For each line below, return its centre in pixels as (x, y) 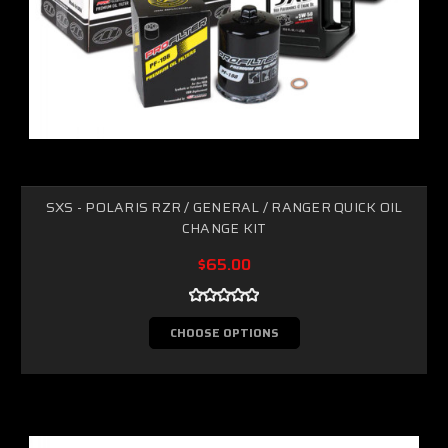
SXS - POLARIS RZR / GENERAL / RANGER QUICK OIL (224, 206)
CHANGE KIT (224, 227)
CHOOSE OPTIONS (224, 332)
